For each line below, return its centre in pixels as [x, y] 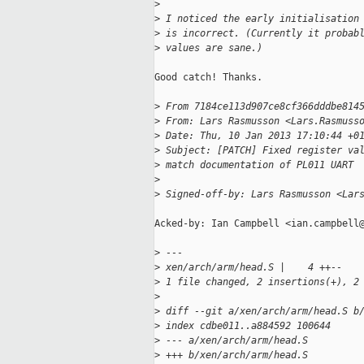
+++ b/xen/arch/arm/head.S [234, 355]
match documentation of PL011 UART [257, 165]
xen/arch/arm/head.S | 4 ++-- [251, 268]
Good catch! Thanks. [208, 78]
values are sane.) [211, 48]
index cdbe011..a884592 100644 [245, 326]
